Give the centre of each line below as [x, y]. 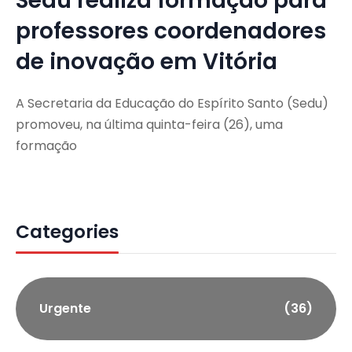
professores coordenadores [171, 31]
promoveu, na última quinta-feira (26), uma [149, 124]
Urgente [65, 308]
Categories [67, 231]
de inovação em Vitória [147, 61]
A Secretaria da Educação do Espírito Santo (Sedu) [172, 103]
